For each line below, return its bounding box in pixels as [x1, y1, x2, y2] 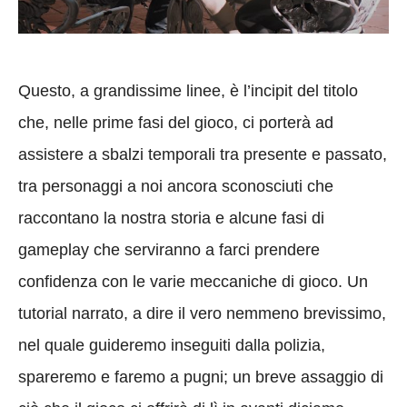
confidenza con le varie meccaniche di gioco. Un [18, 273, 368, 292]
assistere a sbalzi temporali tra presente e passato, [18, 145, 387, 164]
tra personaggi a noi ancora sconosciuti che [18, 177, 333, 196]
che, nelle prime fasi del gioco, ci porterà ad [18, 114, 333, 133]
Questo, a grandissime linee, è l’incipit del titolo [18, 82, 358, 101]
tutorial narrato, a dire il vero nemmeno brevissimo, [18, 304, 386, 323]
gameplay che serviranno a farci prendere [18, 241, 320, 260]
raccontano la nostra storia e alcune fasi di [18, 209, 324, 228]
